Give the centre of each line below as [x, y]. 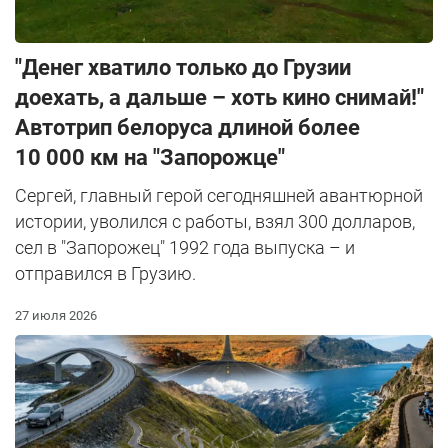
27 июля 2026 [56, 316]
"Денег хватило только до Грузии [183, 68]
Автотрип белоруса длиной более [187, 128]
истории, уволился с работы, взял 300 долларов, [215, 222]
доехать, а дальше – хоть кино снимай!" [219, 98]
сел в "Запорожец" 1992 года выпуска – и [185, 248]
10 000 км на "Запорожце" [150, 158]
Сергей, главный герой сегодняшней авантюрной [219, 196]
